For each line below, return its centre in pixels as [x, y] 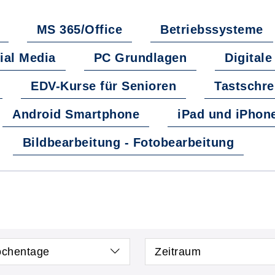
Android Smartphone [76, 114]
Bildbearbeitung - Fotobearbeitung [128, 142]
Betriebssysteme [212, 29]
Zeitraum [178, 252]
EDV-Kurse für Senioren [104, 86]
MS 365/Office [79, 29]
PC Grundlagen [140, 58]
